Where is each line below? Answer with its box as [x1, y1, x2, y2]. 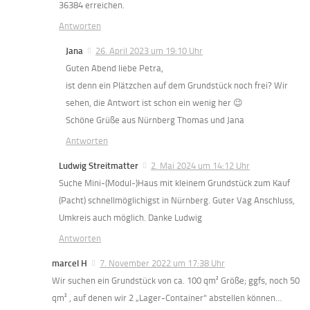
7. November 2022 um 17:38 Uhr [100, 258, 225, 269]
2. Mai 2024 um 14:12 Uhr [151, 161, 250, 172]
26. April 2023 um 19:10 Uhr [95, 46, 203, 57]
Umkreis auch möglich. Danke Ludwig [59, 212, 202, 224]
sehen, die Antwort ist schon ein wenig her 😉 [66, 98, 243, 109]
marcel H [52, 258, 87, 269]
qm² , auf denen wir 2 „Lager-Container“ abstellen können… [52, 293, 282, 304]
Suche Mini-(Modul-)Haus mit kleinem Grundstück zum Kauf [59, 178, 290, 189]
